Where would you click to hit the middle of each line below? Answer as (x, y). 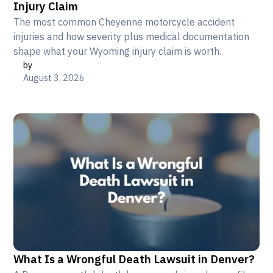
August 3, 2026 (54, 77)
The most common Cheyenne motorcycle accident (124, 22)
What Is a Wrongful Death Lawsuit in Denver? (134, 259)
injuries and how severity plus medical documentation (132, 36)
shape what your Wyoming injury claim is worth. (118, 51)
